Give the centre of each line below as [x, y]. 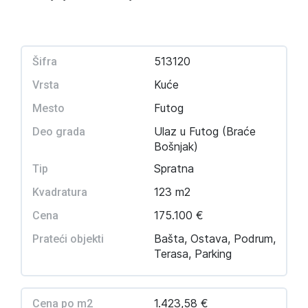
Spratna [174, 168]
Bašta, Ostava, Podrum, [215, 239]
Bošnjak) [176, 146]
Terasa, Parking [193, 254]
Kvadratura [60, 192]
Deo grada [59, 132]
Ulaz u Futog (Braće [205, 131]
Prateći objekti [68, 239]
